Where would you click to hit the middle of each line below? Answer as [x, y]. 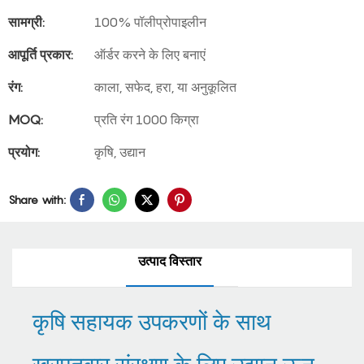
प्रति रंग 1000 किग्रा [147, 119]
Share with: [37, 199]
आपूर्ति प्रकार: [41, 54]
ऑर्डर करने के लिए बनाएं [150, 54]
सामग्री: [26, 22]
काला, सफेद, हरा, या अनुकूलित [165, 87]
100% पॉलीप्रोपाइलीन [150, 22]
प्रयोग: [24, 152]
